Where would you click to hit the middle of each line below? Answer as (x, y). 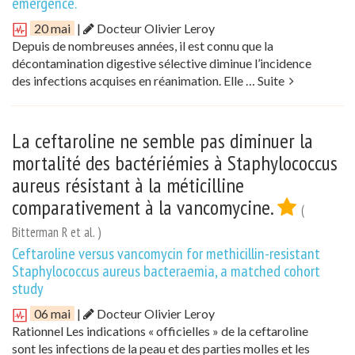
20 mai (52, 28)
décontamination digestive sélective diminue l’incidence (162, 63)
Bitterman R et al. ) (57, 232)
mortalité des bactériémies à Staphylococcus (175, 163)
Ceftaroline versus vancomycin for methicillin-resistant (166, 254)
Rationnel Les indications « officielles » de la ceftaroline (160, 331)
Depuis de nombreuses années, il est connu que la (143, 46)
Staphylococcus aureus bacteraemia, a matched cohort (166, 271)
